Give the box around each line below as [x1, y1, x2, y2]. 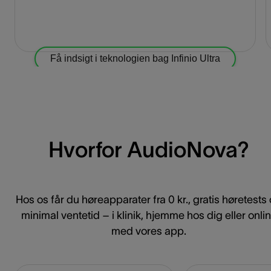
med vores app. [111, 225, 186, 238]
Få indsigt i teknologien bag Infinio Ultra [50, 53, 220, 64]
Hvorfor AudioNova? [48, 137, 249, 162]
